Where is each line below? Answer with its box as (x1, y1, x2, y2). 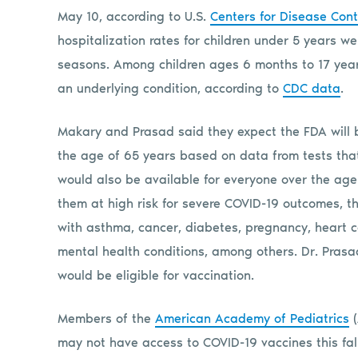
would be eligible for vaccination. (58, 267, 254, 283)
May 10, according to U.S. (58, 8, 210, 24)
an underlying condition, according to (58, 80, 283, 96)
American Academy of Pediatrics (155, 310, 349, 326)
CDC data (283, 80, 340, 96)
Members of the (58, 310, 155, 326)
